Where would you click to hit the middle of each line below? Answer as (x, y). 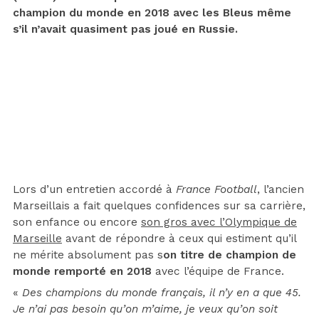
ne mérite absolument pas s (88, 255)
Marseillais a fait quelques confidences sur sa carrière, (159, 206)
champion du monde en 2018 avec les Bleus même (152, 13)
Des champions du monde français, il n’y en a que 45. (162, 293)
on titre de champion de (230, 255)
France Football (216, 190)
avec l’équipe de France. (218, 272)
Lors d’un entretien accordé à (94, 190)
